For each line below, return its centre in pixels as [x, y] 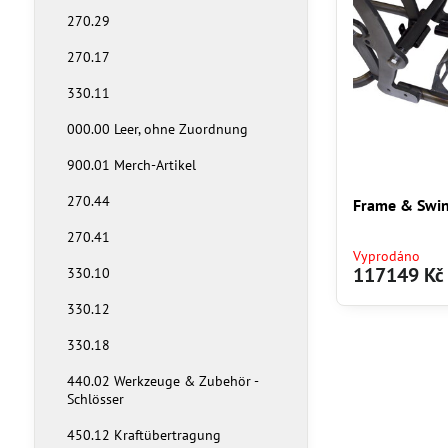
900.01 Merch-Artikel [131, 165]
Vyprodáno [387, 256]
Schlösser [95, 399]
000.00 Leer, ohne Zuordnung [157, 129]
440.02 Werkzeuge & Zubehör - [162, 381]
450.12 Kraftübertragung [143, 435]
